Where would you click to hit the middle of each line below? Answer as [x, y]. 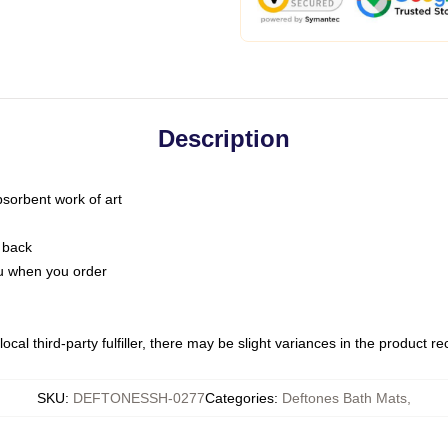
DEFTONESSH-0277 [139, 398]
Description [224, 138]
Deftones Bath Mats [344, 398]
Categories [239, 398]
